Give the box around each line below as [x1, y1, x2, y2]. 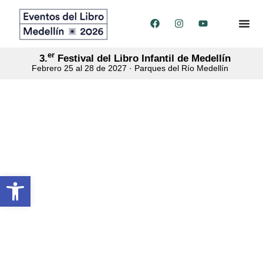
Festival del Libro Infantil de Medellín [55, 52, 231, 64]
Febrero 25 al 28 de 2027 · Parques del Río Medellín [32, 63, 228, 73]
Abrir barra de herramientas [5, 171, 238, 192]
